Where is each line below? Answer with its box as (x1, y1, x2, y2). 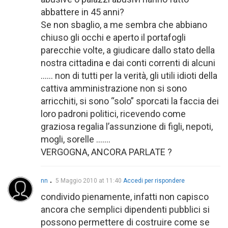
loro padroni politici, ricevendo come (41, 108, 186, 120)
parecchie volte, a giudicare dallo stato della (41, 45, 215, 56)
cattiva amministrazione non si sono (41, 83, 187, 94)
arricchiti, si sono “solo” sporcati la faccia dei (41, 96, 219, 107)
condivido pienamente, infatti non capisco (41, 191, 209, 203)
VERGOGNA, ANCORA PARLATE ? (41, 147, 172, 158)
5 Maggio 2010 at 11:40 (55, 177, 123, 185)
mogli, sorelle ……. (41, 134, 110, 145)
